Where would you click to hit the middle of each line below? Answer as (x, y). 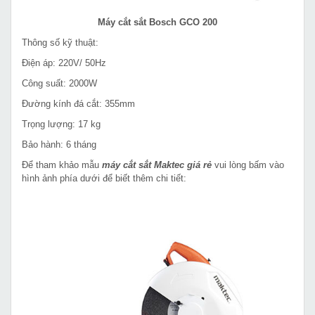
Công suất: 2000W (59, 83)
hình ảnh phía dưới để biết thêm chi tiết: (104, 178)
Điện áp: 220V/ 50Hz (64, 63)
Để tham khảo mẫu (62, 165)
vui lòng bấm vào (248, 165)
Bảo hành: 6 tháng (59, 144)
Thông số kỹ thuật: (60, 42)
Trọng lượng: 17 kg (61, 124)
